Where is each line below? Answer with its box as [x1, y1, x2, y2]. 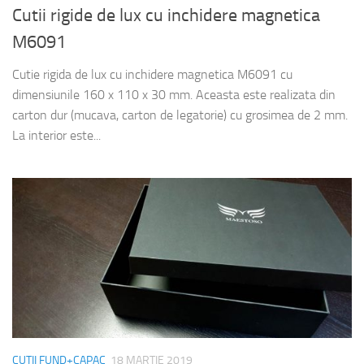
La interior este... [12, 128, 101, 144]
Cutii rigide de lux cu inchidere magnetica [12, 5, 320, 27]
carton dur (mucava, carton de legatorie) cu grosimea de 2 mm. [12, 107, 348, 123]
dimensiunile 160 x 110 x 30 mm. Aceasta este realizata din [12, 87, 336, 103]
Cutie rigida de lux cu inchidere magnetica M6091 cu [12, 67, 292, 83]
